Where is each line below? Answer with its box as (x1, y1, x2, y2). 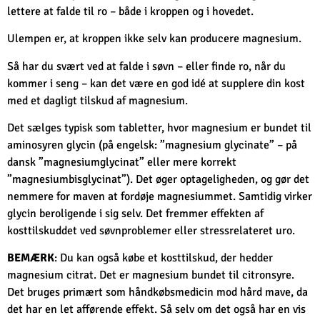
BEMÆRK (7, 251, 54, 266)
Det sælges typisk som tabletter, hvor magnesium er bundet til (7, 121, 311, 136)
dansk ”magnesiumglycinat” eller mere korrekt (7, 155, 236, 170)
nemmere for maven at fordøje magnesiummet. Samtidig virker (7, 189, 312, 204)
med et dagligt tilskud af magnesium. (7, 93, 188, 108)
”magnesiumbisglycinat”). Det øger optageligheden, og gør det (7, 172, 309, 187)
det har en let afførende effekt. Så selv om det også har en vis (7, 302, 306, 317)
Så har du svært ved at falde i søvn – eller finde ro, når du (7, 59, 286, 74)
